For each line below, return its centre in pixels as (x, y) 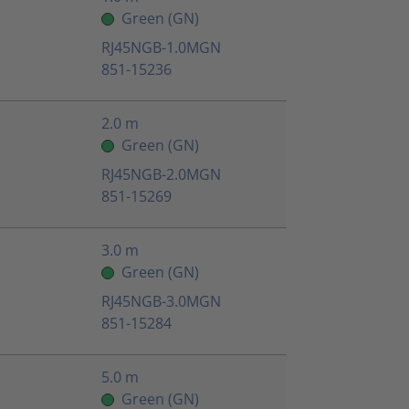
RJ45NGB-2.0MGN (161, 175)
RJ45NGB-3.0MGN (161, 302)
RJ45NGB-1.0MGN (161, 48)
